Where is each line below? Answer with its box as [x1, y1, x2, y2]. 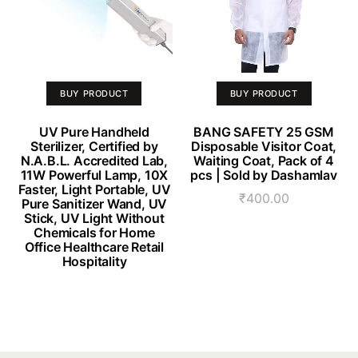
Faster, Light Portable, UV [18, 181, 171, 198]
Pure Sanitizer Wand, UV [21, 196, 168, 213]
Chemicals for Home [34, 225, 155, 241]
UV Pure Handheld [39, 124, 149, 141]
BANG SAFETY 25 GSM [193, 124, 334, 141]
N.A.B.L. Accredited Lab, [20, 153, 169, 169]
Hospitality [62, 253, 127, 270]
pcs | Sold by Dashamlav [190, 167, 337, 184]
